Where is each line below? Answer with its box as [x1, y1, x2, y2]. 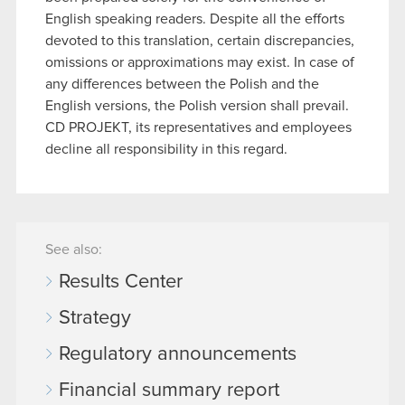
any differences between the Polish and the [45, 76, 319, 91]
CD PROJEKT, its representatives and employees [45, 119, 352, 135]
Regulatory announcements [59, 344, 297, 364]
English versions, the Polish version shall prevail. [45, 98, 349, 113]
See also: [45, 241, 102, 257]
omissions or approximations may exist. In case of [45, 54, 354, 70]
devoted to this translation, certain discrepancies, [45, 33, 354, 48]
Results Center [59, 271, 183, 292]
